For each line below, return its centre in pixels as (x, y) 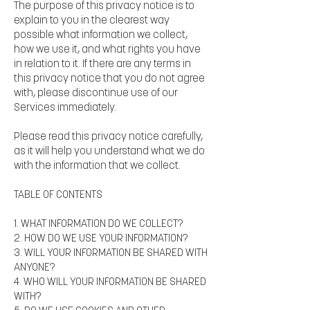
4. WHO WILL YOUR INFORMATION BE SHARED (110, 282)
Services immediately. (65, 108)
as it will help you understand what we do (109, 152)
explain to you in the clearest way (92, 21)
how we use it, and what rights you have (107, 50)
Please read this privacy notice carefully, (108, 137)
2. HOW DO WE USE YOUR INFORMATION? (101, 239)
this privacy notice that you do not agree (109, 79)
